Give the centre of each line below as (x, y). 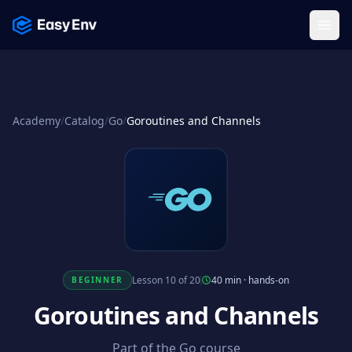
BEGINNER (97, 280)
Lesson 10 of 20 (166, 280)
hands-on (268, 280)
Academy (37, 121)
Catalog (84, 121)
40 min (226, 280)
